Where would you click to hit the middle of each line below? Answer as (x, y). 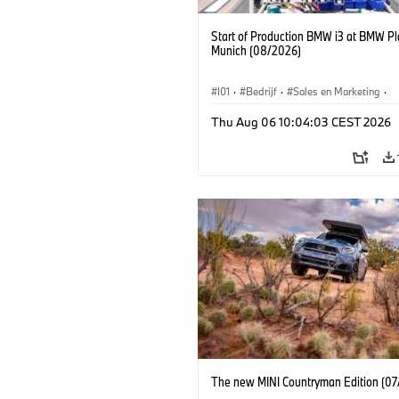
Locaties (338, 111)
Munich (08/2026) (256, 50)
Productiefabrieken (260, 111)
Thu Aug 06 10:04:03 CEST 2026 (301, 122)
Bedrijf (261, 91)
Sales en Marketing (337, 91)
